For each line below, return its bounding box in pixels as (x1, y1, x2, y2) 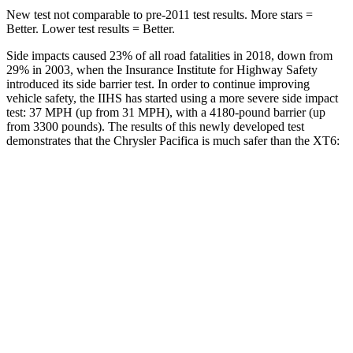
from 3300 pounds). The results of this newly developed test (6, 119, 304, 133)
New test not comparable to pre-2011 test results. (6, 7, 247, 21)
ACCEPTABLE (173, 221, 238, 232)
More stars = (247, 7, 313, 21)
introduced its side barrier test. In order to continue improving (6, 76, 310, 91)
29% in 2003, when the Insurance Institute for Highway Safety (6, 62, 318, 76)
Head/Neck (86, 329, 133, 341)
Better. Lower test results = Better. (6, 21, 175, 35)
